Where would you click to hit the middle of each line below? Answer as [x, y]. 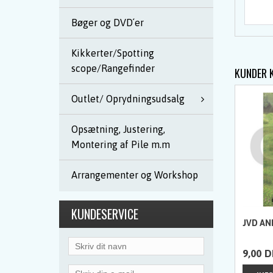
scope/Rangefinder [113, 68]
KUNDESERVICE [105, 214]
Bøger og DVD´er [108, 23]
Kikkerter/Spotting [113, 53]
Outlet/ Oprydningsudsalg [128, 99]
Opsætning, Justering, [118, 129]
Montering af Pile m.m [121, 144]
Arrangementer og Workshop [135, 175]
